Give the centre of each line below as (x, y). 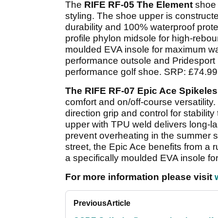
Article (118, 203)
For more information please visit (140, 177)
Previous (90, 203)
